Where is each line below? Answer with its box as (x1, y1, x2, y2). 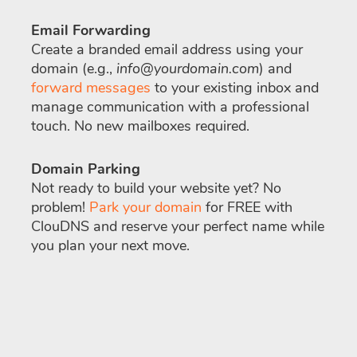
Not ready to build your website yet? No (31, 178, 281, 198)
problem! (31, 198, 89, 218)
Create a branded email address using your (31, 40, 303, 60)
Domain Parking (31, 159, 140, 179)
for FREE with (202, 198, 292, 218)
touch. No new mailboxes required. (31, 116, 249, 136)
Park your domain (89, 198, 202, 218)
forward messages (31, 78, 151, 98)
